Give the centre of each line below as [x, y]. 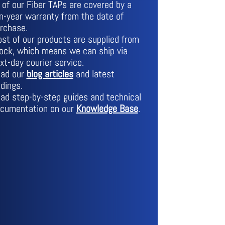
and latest [94, 74]
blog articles [50, 74]
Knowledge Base [107, 108]
